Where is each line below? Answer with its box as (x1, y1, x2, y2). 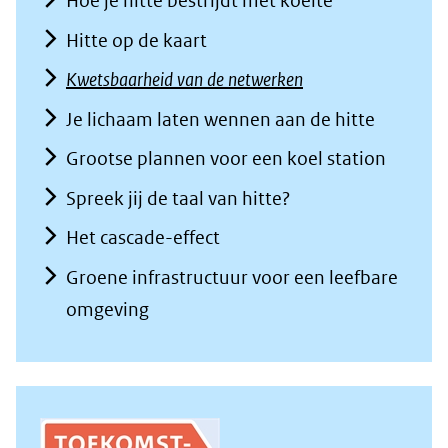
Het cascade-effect (66, 226, 220, 250)
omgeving (66, 297, 149, 321)
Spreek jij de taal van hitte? (66, 186, 290, 210)
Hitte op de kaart (66, 28, 207, 52)
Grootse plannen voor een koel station (66, 147, 386, 171)
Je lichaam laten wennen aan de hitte (66, 107, 375, 131)
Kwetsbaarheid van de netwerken (66, 68, 303, 92)
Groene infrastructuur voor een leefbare (66, 265, 398, 289)
